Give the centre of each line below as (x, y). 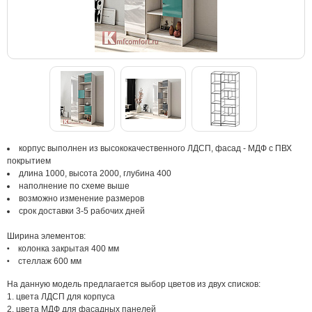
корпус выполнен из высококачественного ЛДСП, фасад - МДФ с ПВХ (155, 148)
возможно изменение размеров (81, 198)
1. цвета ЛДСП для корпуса (61, 297)
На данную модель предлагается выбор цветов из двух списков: (134, 284)
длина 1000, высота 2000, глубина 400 (95, 173)
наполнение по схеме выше (74, 186)
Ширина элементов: (46, 236)
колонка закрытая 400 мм (69, 249)
